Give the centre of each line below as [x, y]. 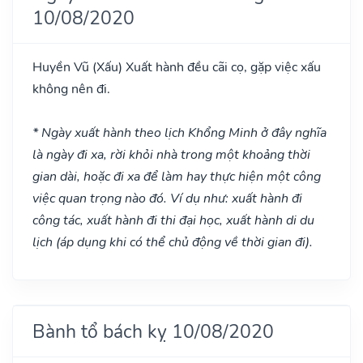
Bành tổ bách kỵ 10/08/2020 [153, 331]
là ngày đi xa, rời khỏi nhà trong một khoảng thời [171, 154]
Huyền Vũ [62, 67]
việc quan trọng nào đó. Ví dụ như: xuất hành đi [167, 198]
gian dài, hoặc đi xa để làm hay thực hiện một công [177, 176]
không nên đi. [71, 89]
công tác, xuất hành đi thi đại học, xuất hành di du [173, 220]
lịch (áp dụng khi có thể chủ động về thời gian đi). [173, 242]
